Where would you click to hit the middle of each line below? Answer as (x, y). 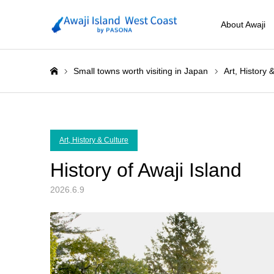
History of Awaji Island (146, 170)
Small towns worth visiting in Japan (141, 71)
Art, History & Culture (94, 140)
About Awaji (243, 24)
